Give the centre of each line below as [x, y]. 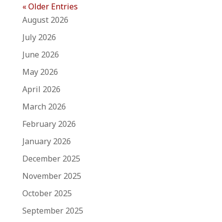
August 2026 [45, 20]
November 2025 [52, 176]
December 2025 [51, 159]
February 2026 [49, 124]
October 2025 [47, 193]
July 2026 [39, 37]
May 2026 [40, 72]
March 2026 [44, 107]
